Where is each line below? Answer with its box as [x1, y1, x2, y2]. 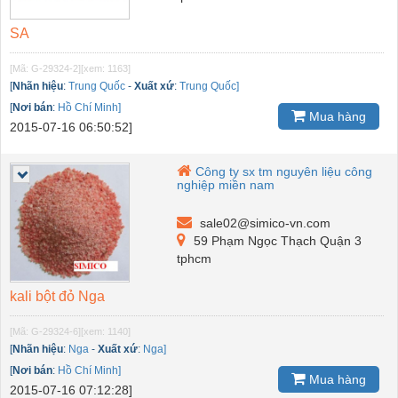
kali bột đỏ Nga [10, 288, 105, 304]
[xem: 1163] [81, 62, 131, 74]
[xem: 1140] [81, 325, 131, 337]
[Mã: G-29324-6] [10, 325, 81, 337]
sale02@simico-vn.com [196, 215, 331, 230]
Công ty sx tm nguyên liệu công [195, 163, 373, 179]
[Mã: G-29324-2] [10, 62, 81, 74]
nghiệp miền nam [177, 177, 275, 192]
